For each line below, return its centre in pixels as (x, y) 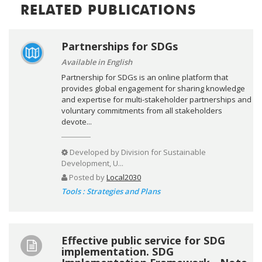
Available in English (97, 62)
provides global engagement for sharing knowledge (153, 88)
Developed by (94, 152)
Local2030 (124, 177)
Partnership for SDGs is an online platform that (145, 77)
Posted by (87, 177)
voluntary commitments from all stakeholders (142, 110)
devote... (77, 121)
